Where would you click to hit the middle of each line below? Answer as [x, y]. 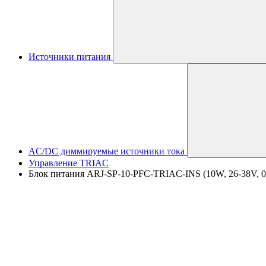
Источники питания [69, 57]
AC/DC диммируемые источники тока [107, 151]
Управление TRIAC [69, 163]
